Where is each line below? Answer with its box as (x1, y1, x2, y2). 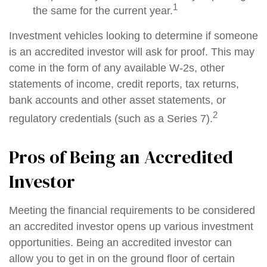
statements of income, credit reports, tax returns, (9, 78, 239, 90)
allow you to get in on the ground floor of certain (9, 253, 235, 265)
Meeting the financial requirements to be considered (9, 204, 255, 216)
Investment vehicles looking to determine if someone (9, 30, 258, 42)
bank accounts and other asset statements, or (9, 94, 226, 106)
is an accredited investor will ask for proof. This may (9, 46, 254, 58)
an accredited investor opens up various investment (9, 221, 253, 232)
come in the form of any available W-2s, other (9, 62, 225, 74)
